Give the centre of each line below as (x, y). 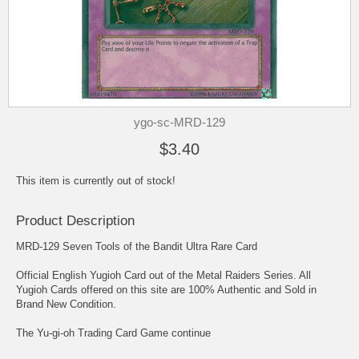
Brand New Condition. (66, 305)
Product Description (75, 221)
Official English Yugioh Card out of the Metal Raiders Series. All (163, 276)
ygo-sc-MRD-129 (179, 122)
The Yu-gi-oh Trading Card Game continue (113, 333)
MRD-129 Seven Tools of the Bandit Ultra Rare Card (137, 247)
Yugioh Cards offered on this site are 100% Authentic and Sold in (166, 290)
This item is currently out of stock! (96, 181)
